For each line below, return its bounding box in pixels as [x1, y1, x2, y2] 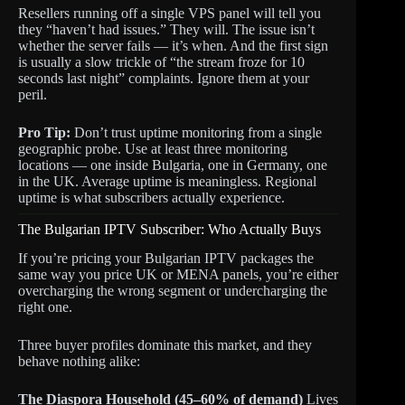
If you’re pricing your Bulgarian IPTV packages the [18, 250, 314, 267]
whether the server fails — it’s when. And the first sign [18, 37, 328, 53]
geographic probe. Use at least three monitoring [18, 140, 287, 156]
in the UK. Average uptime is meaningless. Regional [18, 173, 316, 189]
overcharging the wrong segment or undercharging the [18, 283, 327, 299]
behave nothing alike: [18, 353, 140, 370]
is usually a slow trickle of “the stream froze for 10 [18, 53, 305, 70]
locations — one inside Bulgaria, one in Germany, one [18, 156, 327, 173]
